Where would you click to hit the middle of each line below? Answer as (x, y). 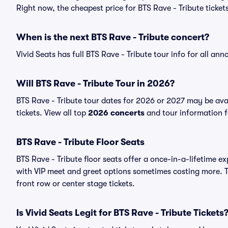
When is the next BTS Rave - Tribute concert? (113, 37)
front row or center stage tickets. (76, 184)
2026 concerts (116, 113)
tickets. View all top (52, 113)
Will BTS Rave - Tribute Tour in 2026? (95, 83)
